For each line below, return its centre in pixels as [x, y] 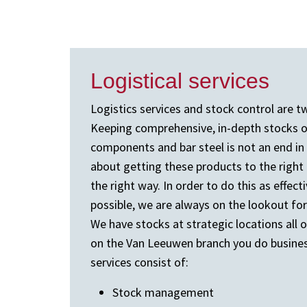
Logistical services [180, 81]
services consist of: [139, 262]
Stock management [163, 292]
